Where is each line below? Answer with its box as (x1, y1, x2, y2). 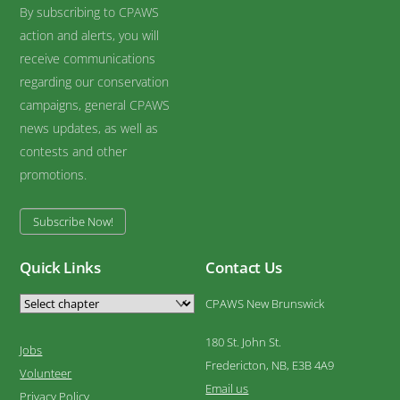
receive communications (20, 49, 156, 67)
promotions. (20, 165, 87, 183)
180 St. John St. (205, 334, 282, 351)
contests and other (20, 142, 128, 160)
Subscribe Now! (32, 213, 113, 230)
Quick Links (20, 257, 101, 279)
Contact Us (205, 257, 283, 279)
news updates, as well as (20, 119, 159, 137)
